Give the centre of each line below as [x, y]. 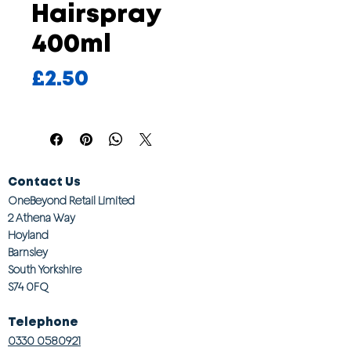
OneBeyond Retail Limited [71, 201]
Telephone [43, 323]
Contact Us [44, 183]
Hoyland [28, 235]
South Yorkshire [45, 270]
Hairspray [96, 15]
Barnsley [28, 252]
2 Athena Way [42, 218]
